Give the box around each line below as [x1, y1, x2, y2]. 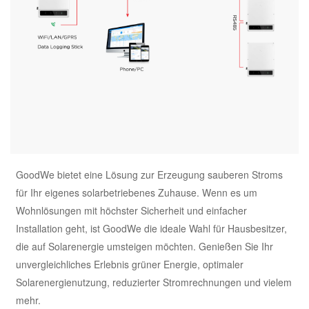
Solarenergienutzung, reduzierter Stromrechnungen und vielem [16, 275, 292, 289]
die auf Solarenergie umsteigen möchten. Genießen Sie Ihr [16, 239, 274, 253]
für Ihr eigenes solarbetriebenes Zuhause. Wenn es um [16, 186, 258, 199]
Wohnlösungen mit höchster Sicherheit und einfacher [16, 203, 248, 217]
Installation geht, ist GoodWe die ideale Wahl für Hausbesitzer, [16, 221, 288, 235]
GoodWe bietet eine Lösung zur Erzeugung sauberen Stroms [16, 168, 283, 181]
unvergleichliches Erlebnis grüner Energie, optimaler [16, 257, 244, 271]
